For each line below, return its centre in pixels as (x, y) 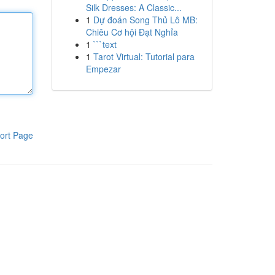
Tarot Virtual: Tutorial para (144, 56)
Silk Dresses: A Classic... (134, 7)
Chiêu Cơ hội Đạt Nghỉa (132, 32)
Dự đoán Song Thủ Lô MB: (145, 20)
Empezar (103, 69)
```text (105, 44)
